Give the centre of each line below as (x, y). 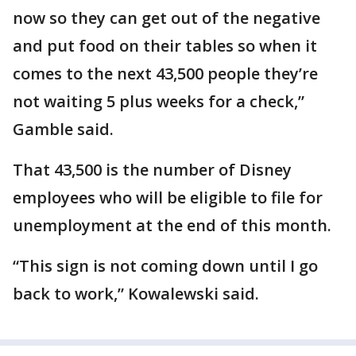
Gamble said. (65, 130)
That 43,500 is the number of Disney (152, 170)
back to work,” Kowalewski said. (138, 294)
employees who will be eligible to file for (168, 198)
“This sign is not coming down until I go (165, 266)
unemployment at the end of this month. (174, 226)
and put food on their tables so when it (165, 46)
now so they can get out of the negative (166, 18)
